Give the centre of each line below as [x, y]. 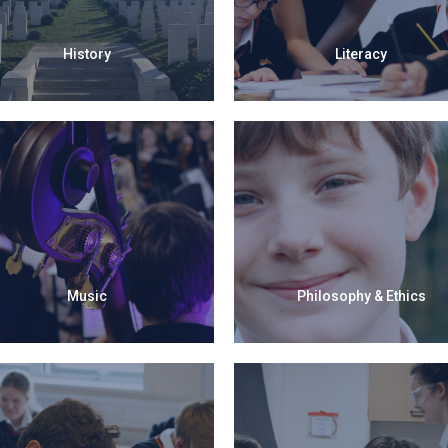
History [86, 53]
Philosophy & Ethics [361, 295]
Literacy [361, 53]
